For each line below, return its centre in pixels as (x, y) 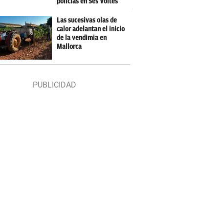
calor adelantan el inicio (91, 29)
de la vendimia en (82, 38)
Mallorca (69, 47)
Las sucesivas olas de (87, 20)
